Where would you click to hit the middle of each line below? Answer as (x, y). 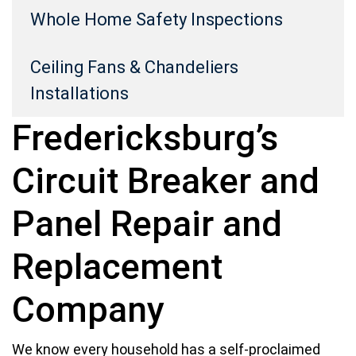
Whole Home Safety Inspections (156, 19)
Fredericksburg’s (145, 138)
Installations (79, 93)
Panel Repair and (147, 224)
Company (88, 310)
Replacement (117, 267)
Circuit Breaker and (166, 181)
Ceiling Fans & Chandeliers (134, 67)
